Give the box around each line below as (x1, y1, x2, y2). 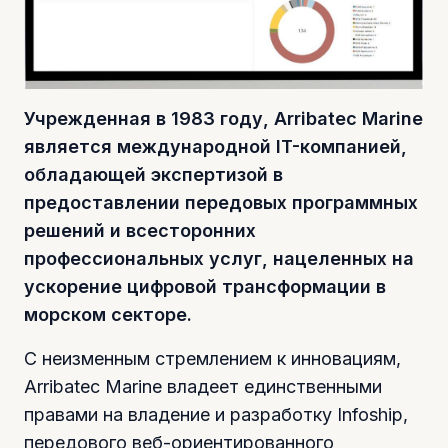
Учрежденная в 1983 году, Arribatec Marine (24, 107, 423, 129)
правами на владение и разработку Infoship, (24, 403, 408, 425)
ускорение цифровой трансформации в (24, 275, 386, 297)
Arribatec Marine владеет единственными (24, 375, 382, 397)
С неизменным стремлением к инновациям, (24, 347, 401, 369)
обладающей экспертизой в (24, 163, 283, 185)
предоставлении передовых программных (24, 191, 418, 213)
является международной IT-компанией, (24, 135, 407, 157)
